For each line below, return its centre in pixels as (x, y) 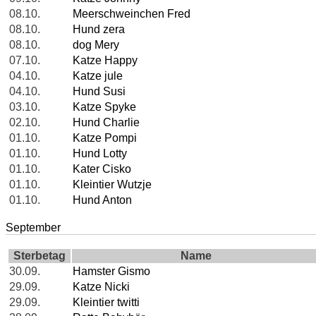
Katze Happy (105, 61)
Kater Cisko (102, 169)
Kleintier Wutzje (112, 185)
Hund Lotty (100, 154)
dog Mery (96, 45)
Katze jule (98, 76)
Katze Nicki (101, 287)
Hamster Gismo (111, 272)
